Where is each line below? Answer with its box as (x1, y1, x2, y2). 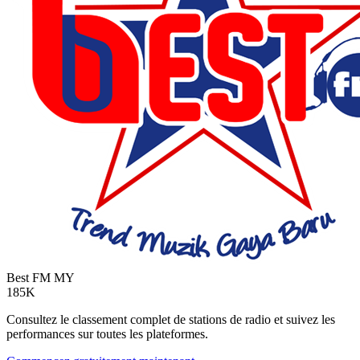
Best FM (6, 270, 51, 284)
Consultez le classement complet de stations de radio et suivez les (6, 312, 335, 326)
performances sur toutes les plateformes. (6, 326, 208, 341)
